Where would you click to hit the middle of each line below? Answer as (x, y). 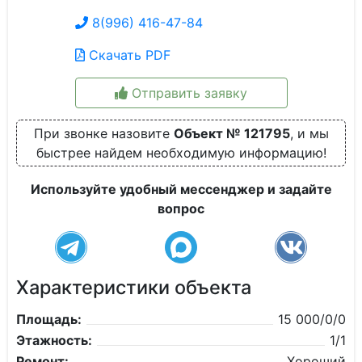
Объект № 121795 (232, 133)
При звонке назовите (103, 133)
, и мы (309, 133)
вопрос (181, 208)
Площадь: (49, 319)
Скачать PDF (127, 55)
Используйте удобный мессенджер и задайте (181, 189)
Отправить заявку (187, 93)
